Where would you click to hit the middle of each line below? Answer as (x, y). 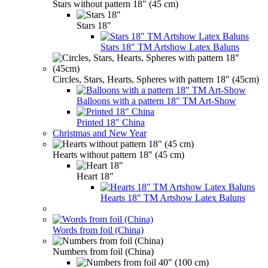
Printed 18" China (111, 122)
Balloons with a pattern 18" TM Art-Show (156, 100)
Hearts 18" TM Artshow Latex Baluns (173, 197)
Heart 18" (95, 176)
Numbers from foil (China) (103, 251)
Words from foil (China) (98, 230)
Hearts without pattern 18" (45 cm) (118, 154)
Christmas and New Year (100, 133)
